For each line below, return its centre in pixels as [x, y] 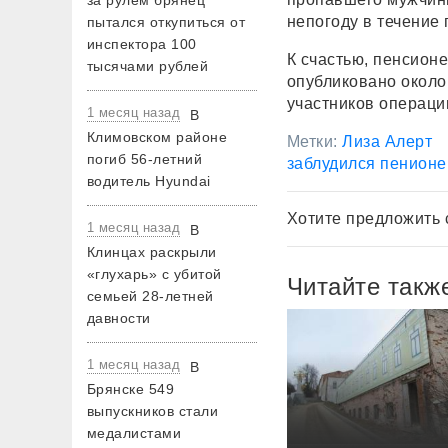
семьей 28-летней [150, 296]
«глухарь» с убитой [154, 274]
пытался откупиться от [166, 22]
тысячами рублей [148, 66]
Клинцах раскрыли [152, 252]
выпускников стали [153, 411]
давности [119, 318]
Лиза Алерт [387, 141]
